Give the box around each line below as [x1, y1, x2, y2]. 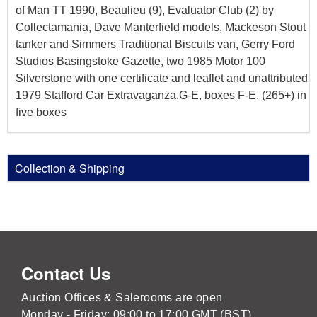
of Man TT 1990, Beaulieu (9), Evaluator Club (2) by [16, 4, 274, 17]
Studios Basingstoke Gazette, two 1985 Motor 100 [16, 55, 265, 68]
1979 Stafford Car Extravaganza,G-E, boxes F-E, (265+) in [16, 89, 306, 102]
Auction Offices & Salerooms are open [21, 292, 223, 304]
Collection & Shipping [15, 160, 125, 177]
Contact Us [21, 261, 110, 286]
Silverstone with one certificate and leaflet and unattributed [16, 72, 308, 85]
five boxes [16, 106, 67, 119]
